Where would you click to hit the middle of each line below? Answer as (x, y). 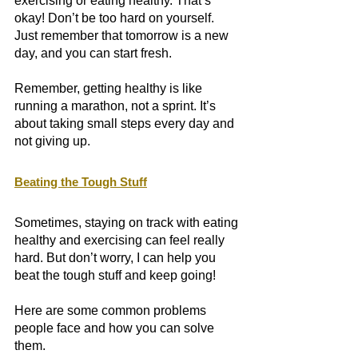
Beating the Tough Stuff (81, 182)
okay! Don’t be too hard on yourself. (116, 18)
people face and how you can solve (116, 328)
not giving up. (54, 141)
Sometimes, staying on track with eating (128, 223)
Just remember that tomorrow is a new (123, 36)
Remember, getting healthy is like (110, 89)
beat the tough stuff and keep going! (117, 276)
